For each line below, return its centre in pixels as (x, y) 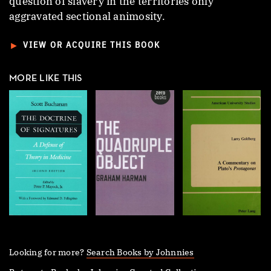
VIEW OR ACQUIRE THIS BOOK (92, 45)
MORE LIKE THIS (46, 79)
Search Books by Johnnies (140, 252)
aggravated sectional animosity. (87, 16)
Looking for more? (48, 252)
